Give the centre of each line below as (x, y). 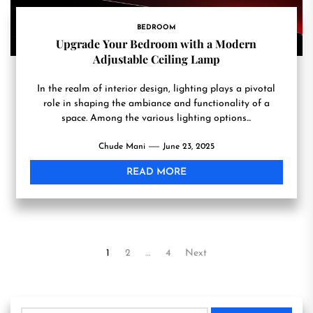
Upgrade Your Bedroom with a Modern (156, 44)
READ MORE (156, 172)
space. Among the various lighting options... (156, 118)
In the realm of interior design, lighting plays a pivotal (156, 89)
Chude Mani (122, 147)
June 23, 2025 (188, 147)
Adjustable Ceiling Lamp (156, 59)
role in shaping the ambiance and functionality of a (156, 104)
